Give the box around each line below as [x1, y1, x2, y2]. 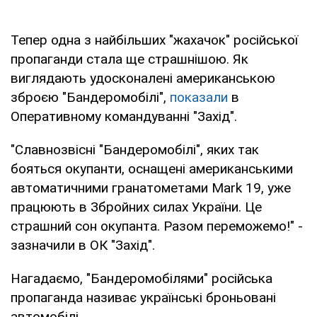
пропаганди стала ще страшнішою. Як [11, 50, 248, 67]
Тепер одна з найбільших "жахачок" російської [11, 31, 298, 48]
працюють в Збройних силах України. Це [11, 198, 262, 215]
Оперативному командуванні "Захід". [11, 108, 237, 125]
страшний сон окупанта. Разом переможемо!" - [11, 217, 303, 234]
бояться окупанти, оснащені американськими [11, 160, 293, 177]
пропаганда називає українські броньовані [11, 289, 276, 306]
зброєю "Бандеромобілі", [11, 88, 170, 105]
